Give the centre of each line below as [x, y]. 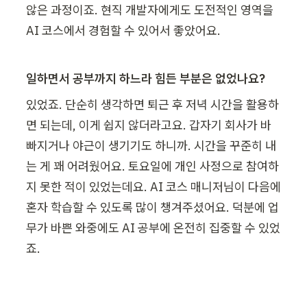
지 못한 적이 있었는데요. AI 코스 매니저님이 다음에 [153, 186]
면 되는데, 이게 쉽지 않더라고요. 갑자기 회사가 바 [149, 125]
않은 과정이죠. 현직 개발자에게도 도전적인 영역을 [150, 10]
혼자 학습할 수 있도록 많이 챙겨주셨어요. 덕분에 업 [152, 207]
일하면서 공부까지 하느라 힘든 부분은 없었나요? [146, 78]
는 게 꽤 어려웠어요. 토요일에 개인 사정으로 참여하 [152, 166]
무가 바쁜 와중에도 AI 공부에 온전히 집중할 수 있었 [153, 228]
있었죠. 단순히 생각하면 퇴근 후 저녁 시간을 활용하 [152, 104]
